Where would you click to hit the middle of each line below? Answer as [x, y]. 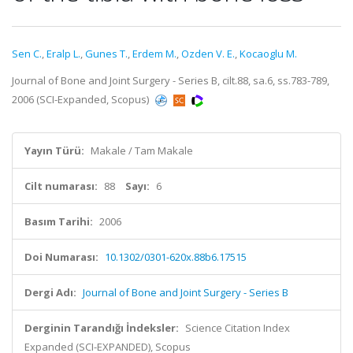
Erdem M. [154, 54]
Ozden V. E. [208, 54]
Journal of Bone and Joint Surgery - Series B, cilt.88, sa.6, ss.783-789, [171, 80]
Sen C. [27, 54]
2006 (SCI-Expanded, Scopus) [82, 99]
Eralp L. [63, 54]
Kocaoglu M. [268, 54]
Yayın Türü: [54, 150]
